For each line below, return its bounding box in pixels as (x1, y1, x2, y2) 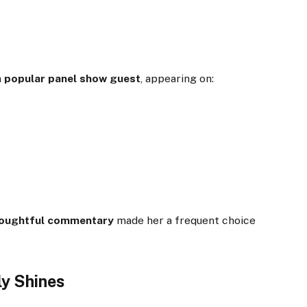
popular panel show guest (4, 71, 141, 85)
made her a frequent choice (114, 213, 256, 227)
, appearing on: (140, 71, 214, 85)
